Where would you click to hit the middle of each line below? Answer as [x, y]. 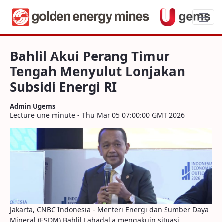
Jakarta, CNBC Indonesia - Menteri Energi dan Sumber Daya [109, 209]
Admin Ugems [32, 106]
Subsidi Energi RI [63, 87]
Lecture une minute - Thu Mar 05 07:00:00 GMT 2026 [97, 115]
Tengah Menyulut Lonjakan [98, 71]
